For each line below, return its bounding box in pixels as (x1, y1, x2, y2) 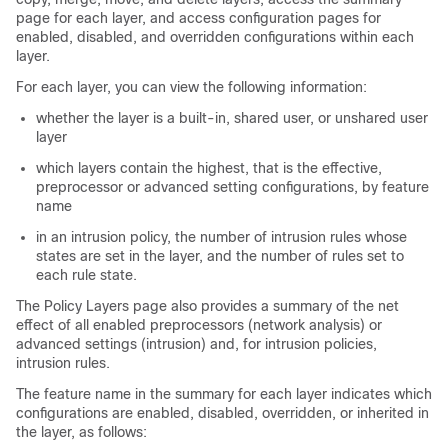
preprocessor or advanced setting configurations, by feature (36, 179, 429, 195)
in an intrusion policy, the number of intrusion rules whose (36, 229, 407, 245)
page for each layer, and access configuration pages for (16, 10, 381, 26)
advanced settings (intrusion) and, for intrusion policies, (16, 336, 377, 352)
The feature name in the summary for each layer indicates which (16, 386, 432, 402)
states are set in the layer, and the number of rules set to (36, 248, 404, 264)
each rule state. (36, 267, 137, 283)
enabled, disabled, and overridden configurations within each (16, 29, 414, 45)
